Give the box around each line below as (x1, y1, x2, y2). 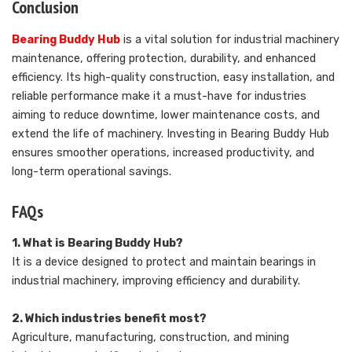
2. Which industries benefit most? (12, 312, 207, 326)
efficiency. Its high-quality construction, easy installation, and (12, 70, 335, 84)
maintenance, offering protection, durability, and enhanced (12, 51, 316, 65)
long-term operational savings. (12, 164, 171, 178)
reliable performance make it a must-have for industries (12, 89, 306, 103)
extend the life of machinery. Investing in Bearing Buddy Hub (12, 126, 329, 141)
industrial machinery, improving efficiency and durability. (12, 274, 300, 288)
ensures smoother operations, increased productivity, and (12, 145, 314, 159)
